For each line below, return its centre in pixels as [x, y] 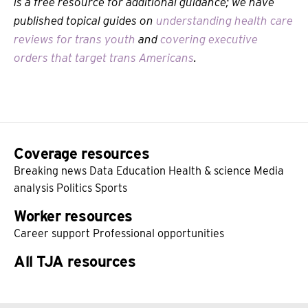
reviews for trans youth [75, 39]
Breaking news [50, 170]
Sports [111, 188]
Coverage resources [82, 153]
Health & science [210, 170]
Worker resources [73, 216]
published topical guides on [85, 20]
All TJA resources [75, 261]
